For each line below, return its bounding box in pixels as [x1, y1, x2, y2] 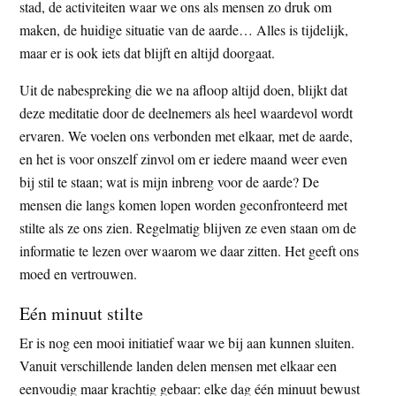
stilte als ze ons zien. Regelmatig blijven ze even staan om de [19, 217, 357, 237]
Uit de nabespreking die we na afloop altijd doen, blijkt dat [19, 80, 348, 99]
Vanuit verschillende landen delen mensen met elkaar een [19, 355, 338, 375]
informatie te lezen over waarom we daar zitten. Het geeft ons [19, 240, 360, 260]
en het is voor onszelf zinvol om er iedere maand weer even [19, 148, 348, 168]
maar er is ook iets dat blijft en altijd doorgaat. [19, 42, 276, 62]
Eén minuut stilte [19, 301, 144, 325]
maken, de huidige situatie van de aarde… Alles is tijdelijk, [19, 19, 349, 39]
